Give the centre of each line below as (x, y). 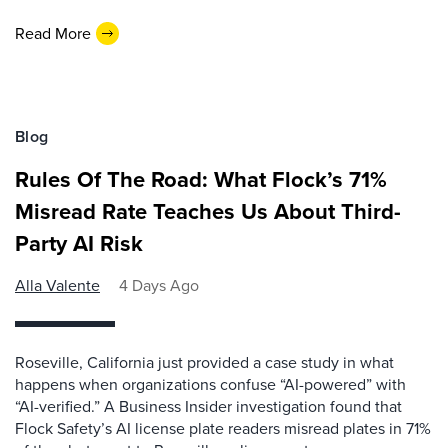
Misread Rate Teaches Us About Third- (208, 211)
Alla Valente (57, 285)
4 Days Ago (159, 285)
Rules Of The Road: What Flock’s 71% (201, 179)
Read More (53, 33)
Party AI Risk (79, 243)
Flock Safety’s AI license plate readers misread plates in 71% (223, 428)
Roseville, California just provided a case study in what (204, 362)
